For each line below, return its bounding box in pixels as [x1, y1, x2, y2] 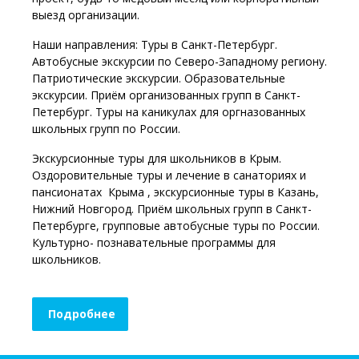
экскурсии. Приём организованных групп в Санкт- [32, 87, 301, 103]
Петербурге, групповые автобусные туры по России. [32, 218, 320, 234]
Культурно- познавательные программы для [32, 235, 276, 251]
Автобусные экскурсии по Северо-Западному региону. [32, 54, 327, 70]
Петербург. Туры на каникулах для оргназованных [32, 104, 305, 120]
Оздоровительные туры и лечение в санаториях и [32, 167, 306, 184]
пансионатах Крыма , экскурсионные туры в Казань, [32, 184, 319, 200]
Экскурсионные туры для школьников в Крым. [32, 151, 281, 167]
